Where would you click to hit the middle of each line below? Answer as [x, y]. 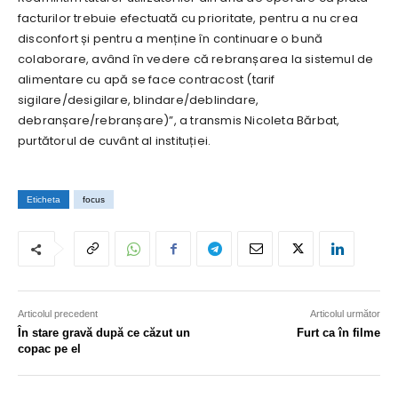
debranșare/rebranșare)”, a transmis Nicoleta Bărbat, [179, 121]
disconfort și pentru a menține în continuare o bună [171, 39]
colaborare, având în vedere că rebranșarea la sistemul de [196, 60]
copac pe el [49, 349]
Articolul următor [345, 314]
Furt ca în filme [338, 333]
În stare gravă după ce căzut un [104, 333]
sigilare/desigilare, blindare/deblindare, [139, 100]
